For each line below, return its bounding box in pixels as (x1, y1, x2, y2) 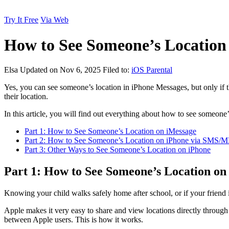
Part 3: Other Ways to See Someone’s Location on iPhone (25, 145, 211, 154)
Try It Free (4, 15, 38, 25)
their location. (4, 92, 48, 101)
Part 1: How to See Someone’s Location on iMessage (25, 127, 196, 136)
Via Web (40, 15, 68, 25)
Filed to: (103, 65, 131, 75)
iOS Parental (131, 65, 172, 75)
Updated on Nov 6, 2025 (20, 65, 103, 75)
